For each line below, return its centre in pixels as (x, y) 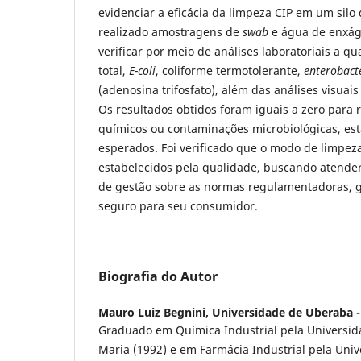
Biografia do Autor (158, 276)
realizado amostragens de (170, 31)
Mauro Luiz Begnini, (155, 312)
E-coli (142, 70)
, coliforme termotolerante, (230, 70)
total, (114, 70)
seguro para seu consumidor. (178, 205)
